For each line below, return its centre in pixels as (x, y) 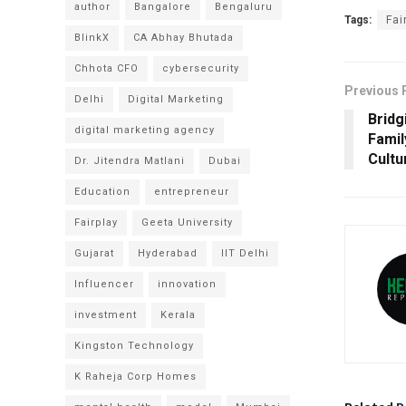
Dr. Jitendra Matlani (130, 161)
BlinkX (92, 38)
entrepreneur (192, 192)
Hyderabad (168, 253)
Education (102, 192)
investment (106, 315)
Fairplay (96, 222)
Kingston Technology (134, 346)
